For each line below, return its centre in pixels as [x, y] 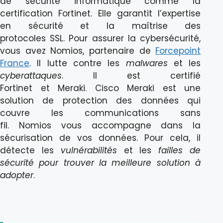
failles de [180, 151]
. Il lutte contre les [78, 63]
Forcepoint [178, 51]
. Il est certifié [131, 76]
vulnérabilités [89, 151]
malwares [147, 63]
